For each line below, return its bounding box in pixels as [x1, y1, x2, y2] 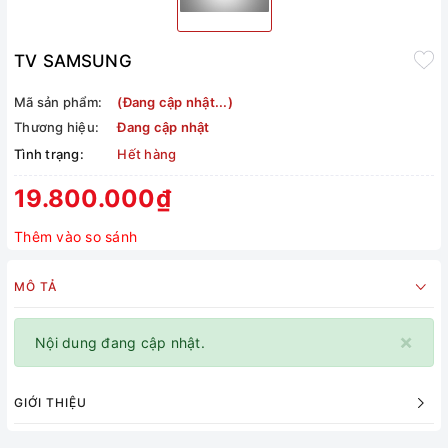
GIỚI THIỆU [14, 395, 87, 411]
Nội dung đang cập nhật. [35, 334, 205, 352]
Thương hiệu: [14, 119, 99, 136]
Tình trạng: [14, 146, 84, 163]
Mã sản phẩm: [14, 94, 102, 111]
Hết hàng [117, 146, 177, 163]
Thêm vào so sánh [14, 228, 137, 246]
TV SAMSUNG [14, 51, 132, 72]
